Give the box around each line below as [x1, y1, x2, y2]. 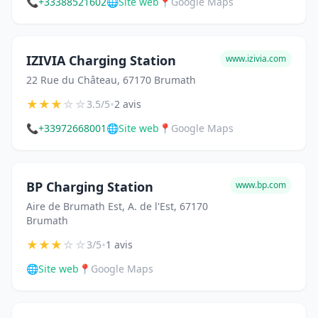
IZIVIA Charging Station [26, 52, 176, 70]
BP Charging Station [26, 178, 153, 196]
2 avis [114, 97, 141, 111]
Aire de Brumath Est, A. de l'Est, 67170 [26, 199, 208, 214]
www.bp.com [236, 179, 286, 192]
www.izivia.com [226, 53, 286, 65]
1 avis [106, 238, 133, 252]
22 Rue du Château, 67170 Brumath [26, 73, 196, 87]
